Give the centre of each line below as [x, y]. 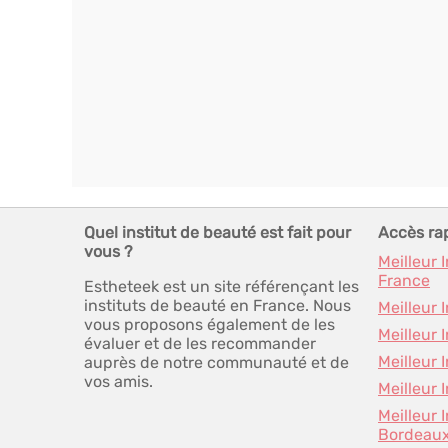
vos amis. [118, 381]
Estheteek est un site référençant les [221, 286]
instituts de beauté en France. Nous [217, 305]
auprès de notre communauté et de [216, 362]
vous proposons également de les [209, 324]
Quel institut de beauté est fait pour [217, 232]
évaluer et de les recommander [200, 343]
